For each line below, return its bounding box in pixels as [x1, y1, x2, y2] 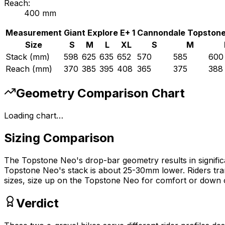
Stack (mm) [6, 52, 50, 62]
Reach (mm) [6, 64, 52, 74]
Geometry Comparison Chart [16, 86, 185, 101]
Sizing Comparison [4, 130, 115, 145]
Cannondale [137, 28, 185, 38]
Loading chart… [4, 110, 63, 121]
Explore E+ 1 [87, 28, 135, 38]
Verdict [16, 195, 59, 210]
